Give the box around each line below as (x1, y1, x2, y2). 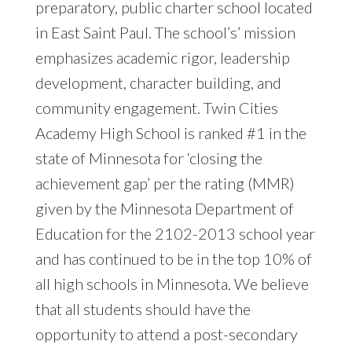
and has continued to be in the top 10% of (35, 248, 312, 268)
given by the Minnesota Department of (35, 198, 294, 218)
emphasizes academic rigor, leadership (35, 47, 290, 67)
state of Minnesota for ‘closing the (35, 148, 262, 167)
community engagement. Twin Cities (35, 97, 278, 117)
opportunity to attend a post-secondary (35, 324, 298, 343)
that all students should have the (35, 299, 251, 318)
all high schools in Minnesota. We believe (35, 273, 309, 293)
